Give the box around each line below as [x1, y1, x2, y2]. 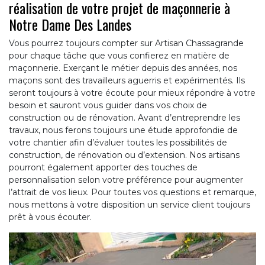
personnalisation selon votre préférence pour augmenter [9, 174, 243, 186]
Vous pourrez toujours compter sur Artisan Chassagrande [9, 38, 244, 49]
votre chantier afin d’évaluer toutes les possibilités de [9, 137, 227, 148]
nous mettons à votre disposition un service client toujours [9, 199, 250, 211]
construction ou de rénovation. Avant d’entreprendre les [9, 112, 240, 124]
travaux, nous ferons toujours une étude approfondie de [9, 125, 238, 136]
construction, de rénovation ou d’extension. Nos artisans [9, 150, 240, 161]
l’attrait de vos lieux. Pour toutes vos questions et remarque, [9, 187, 256, 198]
